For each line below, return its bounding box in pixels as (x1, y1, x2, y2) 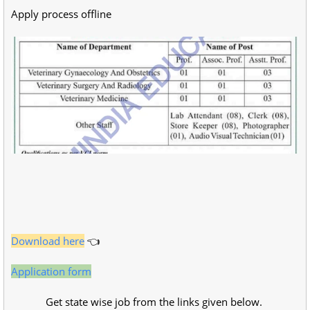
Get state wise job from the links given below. (45, 295, 265, 309)
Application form (11, 264, 91, 278)
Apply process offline (11, 7, 111, 21)
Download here (11, 234, 84, 248)
